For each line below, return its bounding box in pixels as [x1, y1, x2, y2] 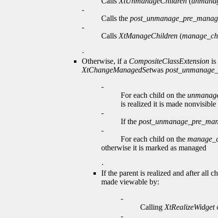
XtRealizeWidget [164, 203, 215, 212]
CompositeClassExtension [129, 57, 209, 66]
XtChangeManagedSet [82, 66, 151, 74]
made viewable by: [101, 178, 159, 186]
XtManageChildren [119, 32, 178, 40]
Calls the [101, 14, 130, 23]
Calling [140, 203, 164, 212]
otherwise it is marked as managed [101, 144, 206, 152]
